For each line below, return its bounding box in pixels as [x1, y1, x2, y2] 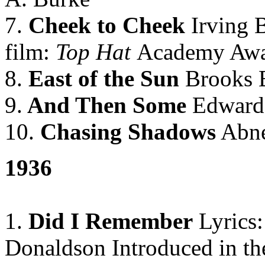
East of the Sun [22, 66, 179, 91]
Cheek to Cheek [22, 12, 185, 38]
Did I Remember [28, 208, 193, 234]
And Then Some [22, 92, 186, 118]
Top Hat [56, 39, 137, 64]
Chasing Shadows [34, 119, 216, 144]
